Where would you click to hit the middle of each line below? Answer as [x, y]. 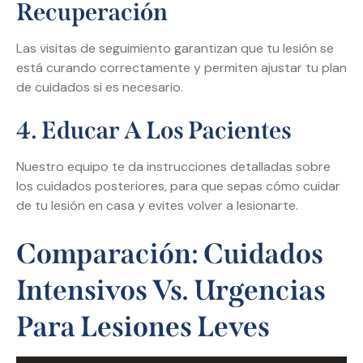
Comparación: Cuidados [170, 254]
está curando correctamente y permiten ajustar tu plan [181, 68]
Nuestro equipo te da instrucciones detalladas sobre [173, 167]
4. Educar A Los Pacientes [154, 131]
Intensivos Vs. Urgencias [171, 290]
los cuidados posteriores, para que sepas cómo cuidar [178, 186]
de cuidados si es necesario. [100, 88]
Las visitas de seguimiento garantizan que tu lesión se [175, 49]
